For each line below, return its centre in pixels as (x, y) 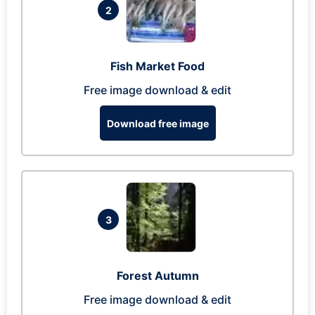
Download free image (157, 123)
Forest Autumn (157, 276)
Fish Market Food (157, 66)
